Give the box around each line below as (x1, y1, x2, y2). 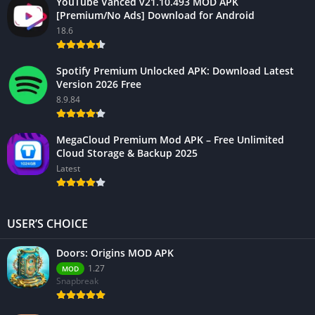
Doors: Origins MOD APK (56, 245, 174, 259)
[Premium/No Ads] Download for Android (56, 8, 255, 22)
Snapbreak (56, 274, 98, 287)
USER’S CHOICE (7, 215, 88, 231)
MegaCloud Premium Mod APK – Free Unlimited (56, 132, 284, 146)
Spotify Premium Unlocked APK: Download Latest (56, 63, 294, 77)
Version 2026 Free (56, 77, 141, 91)
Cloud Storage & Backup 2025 (56, 146, 198, 160)
